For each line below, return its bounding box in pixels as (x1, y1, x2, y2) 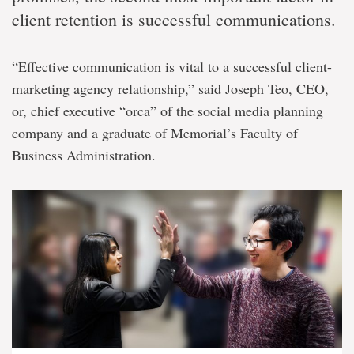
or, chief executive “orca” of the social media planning (12, 101, 323, 120)
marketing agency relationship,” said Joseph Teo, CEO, (12, 79, 329, 98)
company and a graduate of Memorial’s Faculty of (12, 123, 298, 142)
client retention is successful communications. (12, 8, 336, 31)
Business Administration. (12, 145, 156, 164)
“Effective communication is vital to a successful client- (12, 57, 332, 76)
